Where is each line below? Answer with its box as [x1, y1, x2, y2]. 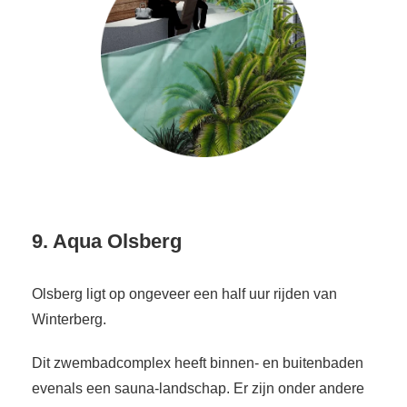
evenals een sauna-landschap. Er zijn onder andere [32, 381, 364, 397]
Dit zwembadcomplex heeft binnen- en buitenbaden [32, 355, 363, 372]
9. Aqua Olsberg [32, 230, 182, 253]
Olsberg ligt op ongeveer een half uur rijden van [32, 286, 337, 303]
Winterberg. [32, 312, 106, 328]
